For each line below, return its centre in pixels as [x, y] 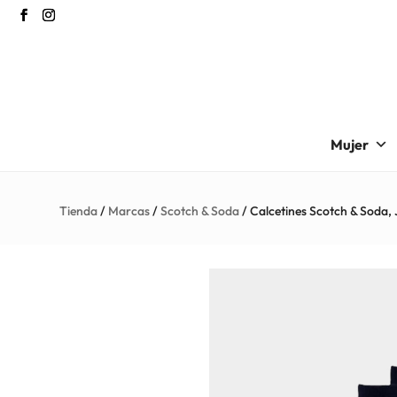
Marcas [129, 210]
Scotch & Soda [200, 210]
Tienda [79, 210]
